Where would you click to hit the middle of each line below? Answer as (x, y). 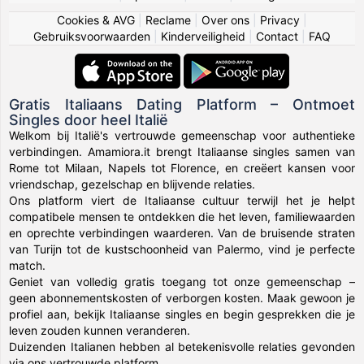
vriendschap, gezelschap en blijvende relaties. (132, 184)
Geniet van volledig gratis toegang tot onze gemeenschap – (182, 282)
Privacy (280, 20)
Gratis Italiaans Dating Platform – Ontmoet (182, 104)
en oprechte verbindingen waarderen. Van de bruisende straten (182, 233)
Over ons (225, 20)
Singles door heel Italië (89, 120)
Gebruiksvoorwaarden (92, 36)
